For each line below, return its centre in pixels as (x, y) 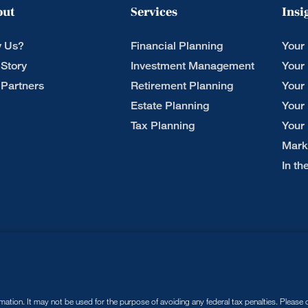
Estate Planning (170, 106)
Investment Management (192, 66)
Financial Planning (177, 46)
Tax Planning (163, 125)
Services (154, 12)
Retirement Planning (182, 86)
